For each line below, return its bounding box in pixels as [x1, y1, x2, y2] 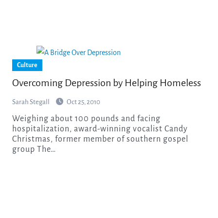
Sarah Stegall [12, 98, 51, 106]
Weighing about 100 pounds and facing [12, 114, 20, 123]
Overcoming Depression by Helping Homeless [12, 77, 201, 88]
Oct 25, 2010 [66, 98, 100, 106]
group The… [12, 145, 56, 154]
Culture [17, 61, 37, 69]
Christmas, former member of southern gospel [12, 134, 188, 144]
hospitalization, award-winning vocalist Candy [12, 124, 188, 133]
